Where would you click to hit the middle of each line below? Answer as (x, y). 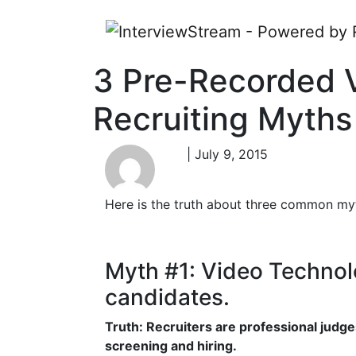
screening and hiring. (171, 345)
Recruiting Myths (222, 119)
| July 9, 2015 (223, 154)
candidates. (167, 297)
